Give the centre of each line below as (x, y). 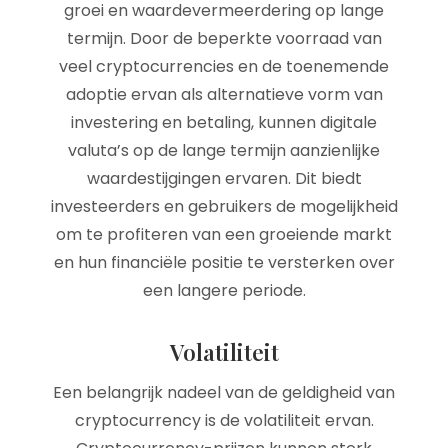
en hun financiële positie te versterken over (224, 262)
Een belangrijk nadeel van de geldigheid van (224, 392)
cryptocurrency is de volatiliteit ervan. (224, 420)
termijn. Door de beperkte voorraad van (224, 38)
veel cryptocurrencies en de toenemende (224, 66)
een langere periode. (224, 290)
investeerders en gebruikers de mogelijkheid (224, 206)
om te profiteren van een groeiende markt (224, 234)
